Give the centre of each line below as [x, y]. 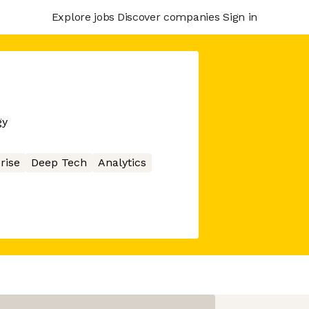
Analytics [122, 162]
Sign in [240, 17]
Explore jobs [83, 17]
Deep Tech [59, 162]
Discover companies [168, 17]
